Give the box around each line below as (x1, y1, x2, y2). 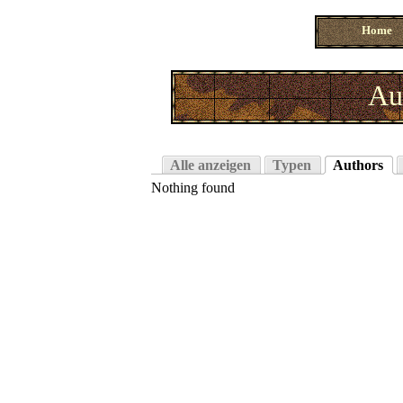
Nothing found (151, 179, 235, 195)
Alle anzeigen (170, 157, 251, 173)
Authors (333, 157, 383, 173)
